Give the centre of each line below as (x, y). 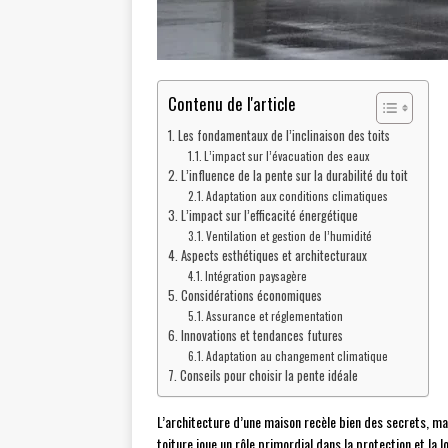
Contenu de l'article (232, 103)
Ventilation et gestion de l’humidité (289, 235)
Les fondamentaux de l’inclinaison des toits (283, 135)
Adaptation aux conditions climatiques (297, 195)
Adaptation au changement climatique (297, 355)
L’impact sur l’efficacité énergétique (269, 215)
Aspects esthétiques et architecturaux (273, 255)
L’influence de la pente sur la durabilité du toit (294, 175)
